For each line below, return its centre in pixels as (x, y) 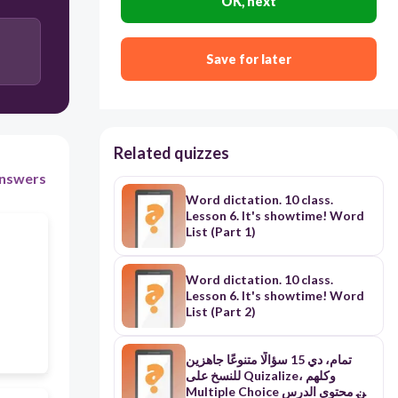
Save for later (248, 60)
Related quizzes (171, 153)
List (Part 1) (220, 232)
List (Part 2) (220, 312)
